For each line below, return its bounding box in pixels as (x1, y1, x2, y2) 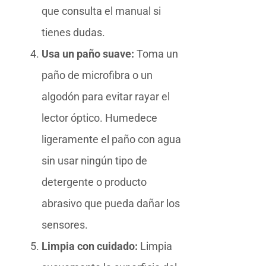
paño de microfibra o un (42, 68, 153, 81)
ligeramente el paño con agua (42, 132, 181, 145)
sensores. (42, 218, 88, 231)
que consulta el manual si (42, 4, 161, 17)
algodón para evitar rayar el (42, 90, 170, 103)
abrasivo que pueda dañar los (42, 197, 180, 210)
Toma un (134, 47, 178, 60)
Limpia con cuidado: (42, 239, 138, 252)
